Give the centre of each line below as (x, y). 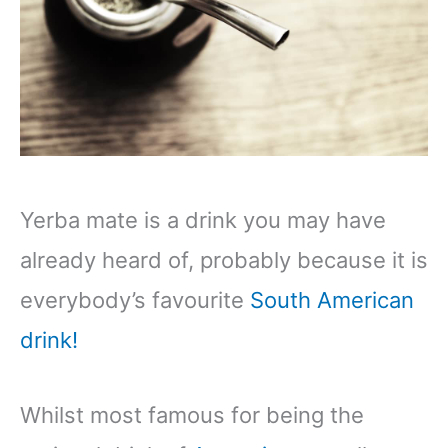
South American (332, 300)
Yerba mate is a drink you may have (203, 220)
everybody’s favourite (135, 300)
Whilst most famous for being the (192, 415)
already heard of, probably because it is (224, 260)
